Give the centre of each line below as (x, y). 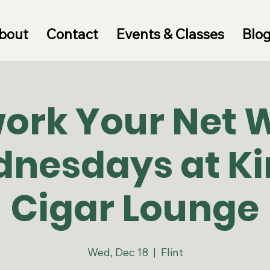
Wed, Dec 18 (118, 252)
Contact (72, 34)
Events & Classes (170, 34)
